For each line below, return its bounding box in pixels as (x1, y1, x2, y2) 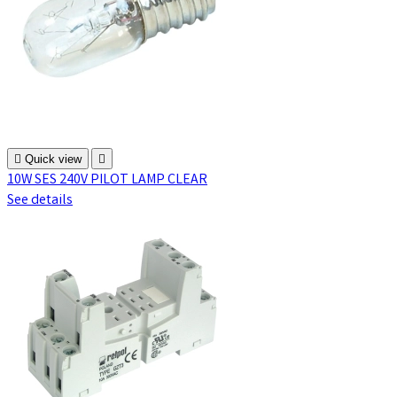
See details (7, 190, 73, 211)
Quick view (25, 152, 82, 166)
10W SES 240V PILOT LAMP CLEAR (7, 169, 207, 191)
